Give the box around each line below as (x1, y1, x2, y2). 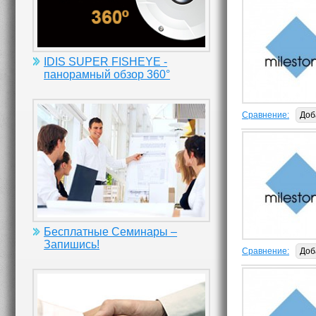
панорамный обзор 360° (44, 68, 171, 80)
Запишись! (44, 238, 100, 251)
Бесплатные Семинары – (44, 226, 178, 238)
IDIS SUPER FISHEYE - (44, 55, 168, 68)
